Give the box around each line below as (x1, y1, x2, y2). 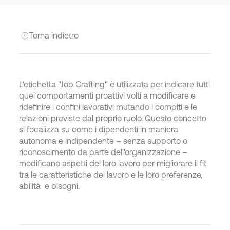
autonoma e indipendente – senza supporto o (19, 136, 188, 145)
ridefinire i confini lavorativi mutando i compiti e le (19, 102, 198, 111)
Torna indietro (28, 31, 79, 40)
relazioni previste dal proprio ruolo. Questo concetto (19, 113, 207, 123)
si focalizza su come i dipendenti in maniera (19, 125, 179, 134)
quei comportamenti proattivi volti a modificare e (19, 91, 196, 100)
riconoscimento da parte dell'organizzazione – (19, 147, 188, 157)
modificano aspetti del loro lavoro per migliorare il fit (19, 159, 207, 168)
